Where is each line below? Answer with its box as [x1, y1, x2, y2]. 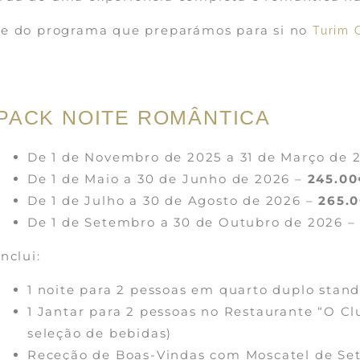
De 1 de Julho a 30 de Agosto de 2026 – [27, 192, 319, 208]
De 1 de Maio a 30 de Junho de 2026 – [27, 170, 308, 186]
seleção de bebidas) [27, 325, 173, 341]
